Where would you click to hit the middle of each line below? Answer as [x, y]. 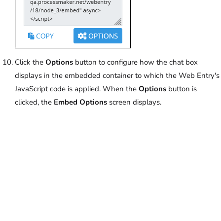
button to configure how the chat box [135, 62]
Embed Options [80, 102]
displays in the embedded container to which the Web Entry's [117, 76]
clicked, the [34, 102]
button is [182, 89]
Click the [30, 62]
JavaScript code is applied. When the [77, 89]
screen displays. [134, 102]
